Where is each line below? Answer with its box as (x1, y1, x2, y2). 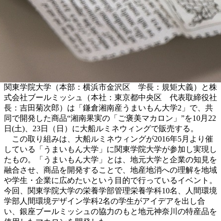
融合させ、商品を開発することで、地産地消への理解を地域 (4, 165, 217, 174)
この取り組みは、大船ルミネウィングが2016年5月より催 (4, 134, 213, 143)
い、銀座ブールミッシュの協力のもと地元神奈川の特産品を (4, 207, 217, 216)
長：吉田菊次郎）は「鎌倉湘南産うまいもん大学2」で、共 (4, 103, 213, 112)
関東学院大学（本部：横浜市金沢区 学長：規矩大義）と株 (4, 82, 217, 91)
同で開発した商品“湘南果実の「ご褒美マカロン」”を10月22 (4, 113, 216, 122)
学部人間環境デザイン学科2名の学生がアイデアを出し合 (4, 196, 205, 205)
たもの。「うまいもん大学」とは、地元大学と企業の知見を (4, 155, 217, 164)
